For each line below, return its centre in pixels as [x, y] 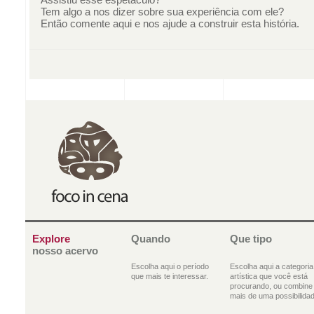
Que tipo [251, 238]
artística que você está [269, 276]
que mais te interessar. [170, 276]
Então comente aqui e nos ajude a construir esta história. [170, 23]
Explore [51, 238]
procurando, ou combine [271, 286]
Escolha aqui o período [170, 266]
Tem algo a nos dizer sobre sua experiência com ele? [162, 11]
